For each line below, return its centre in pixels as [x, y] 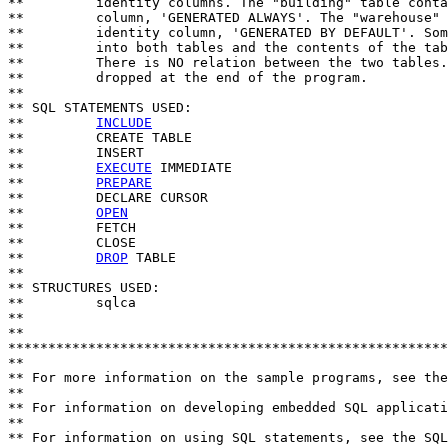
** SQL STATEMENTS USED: [100, 107]
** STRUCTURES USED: [84, 287]
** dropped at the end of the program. [188, 77]
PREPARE [124, 182]
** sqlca [72, 302]
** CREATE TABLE [100, 137]
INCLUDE [124, 122]
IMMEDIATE [192, 167]
